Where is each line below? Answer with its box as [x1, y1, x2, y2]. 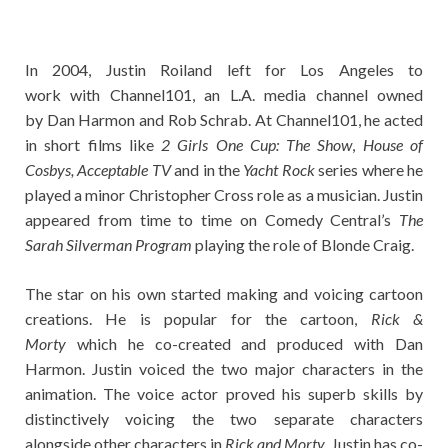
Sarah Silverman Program [25, 235, 192, 255]
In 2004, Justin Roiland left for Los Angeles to [25, 60, 423, 80]
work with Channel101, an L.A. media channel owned [25, 85, 423, 105]
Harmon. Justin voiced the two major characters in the [25, 359, 423, 379]
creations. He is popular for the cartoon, [25, 309, 371, 329]
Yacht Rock [243, 160, 315, 180]
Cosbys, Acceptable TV [25, 160, 175, 180]
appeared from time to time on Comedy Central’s [25, 210, 399, 230]
